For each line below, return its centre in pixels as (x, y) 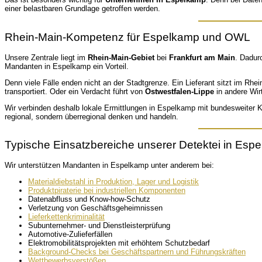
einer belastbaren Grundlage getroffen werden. (82, 9)
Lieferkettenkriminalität (66, 217)
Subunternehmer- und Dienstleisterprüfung (99, 225)
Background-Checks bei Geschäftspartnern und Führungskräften (137, 252)
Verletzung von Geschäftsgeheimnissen (95, 208)
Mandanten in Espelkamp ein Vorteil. (67, 66)
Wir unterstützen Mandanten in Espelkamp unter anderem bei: (109, 166)
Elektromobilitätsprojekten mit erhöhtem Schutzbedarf (119, 243)
